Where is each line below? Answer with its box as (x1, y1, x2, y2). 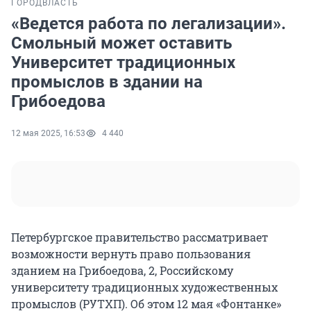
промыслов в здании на (11, 72, 203, 92)
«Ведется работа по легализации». (11, 14, 286, 34)
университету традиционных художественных (11, 280, 278, 295)
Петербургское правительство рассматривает (11, 230, 268, 245)
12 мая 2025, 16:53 (11, 128, 85, 139)
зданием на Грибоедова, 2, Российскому (11, 263, 233, 278)
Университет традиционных (11, 53, 235, 73)
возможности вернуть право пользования (11, 246, 251, 262)
